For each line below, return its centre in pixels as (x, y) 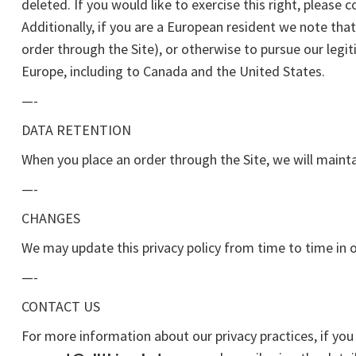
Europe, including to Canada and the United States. (173, 71)
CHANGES (51, 218)
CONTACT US (61, 306)
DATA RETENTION (76, 130)
